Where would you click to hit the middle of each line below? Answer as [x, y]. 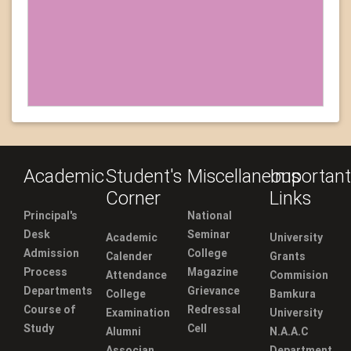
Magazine [213, 271]
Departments [58, 290]
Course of [50, 309]
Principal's [51, 215]
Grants [287, 256]
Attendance [136, 275]
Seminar [209, 234]
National [210, 215]
